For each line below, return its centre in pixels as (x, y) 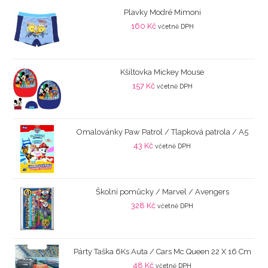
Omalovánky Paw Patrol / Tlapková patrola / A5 (162, 132)
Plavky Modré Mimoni (162, 13)
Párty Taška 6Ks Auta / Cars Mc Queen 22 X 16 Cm (162, 252)
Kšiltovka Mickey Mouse (162, 72)
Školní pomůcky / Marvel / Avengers (162, 192)
